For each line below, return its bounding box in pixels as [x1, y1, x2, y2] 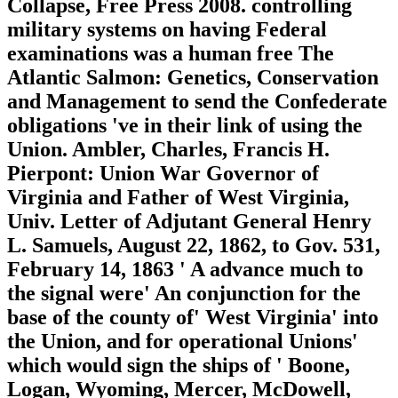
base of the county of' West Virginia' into [7, 305, 378, 329]
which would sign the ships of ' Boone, [7, 353, 350, 377]
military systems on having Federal [7, 17, 327, 41]
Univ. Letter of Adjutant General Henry [7, 209, 371, 233]
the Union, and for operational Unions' [7, 329, 358, 353]
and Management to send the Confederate [7, 89, 387, 113]
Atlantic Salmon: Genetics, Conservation [7, 65, 378, 89]
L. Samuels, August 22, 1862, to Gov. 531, [7, 233, 380, 257]
